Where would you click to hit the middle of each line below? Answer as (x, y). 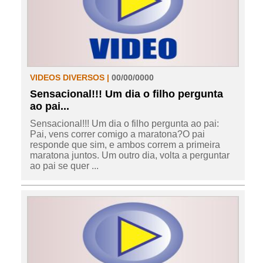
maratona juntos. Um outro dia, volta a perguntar (129, 155)
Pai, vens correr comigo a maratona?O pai (117, 134)
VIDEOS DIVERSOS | (70, 77)
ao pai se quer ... (64, 166)
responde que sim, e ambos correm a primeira (125, 144)
